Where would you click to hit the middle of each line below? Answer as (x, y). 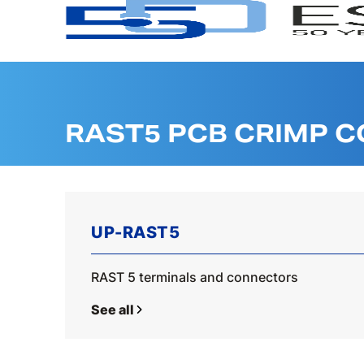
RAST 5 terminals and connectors (195, 277)
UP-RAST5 (135, 232)
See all (113, 310)
